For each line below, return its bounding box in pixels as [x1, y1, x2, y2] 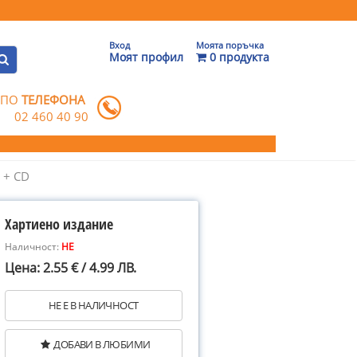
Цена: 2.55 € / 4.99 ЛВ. [5, 259, 136, 277]
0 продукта [206, 49, 269, 65]
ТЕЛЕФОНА [22, 92, 86, 108]
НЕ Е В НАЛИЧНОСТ [49, 298, 139, 312]
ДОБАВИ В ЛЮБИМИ [53, 337, 151, 351]
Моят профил [109, 49, 183, 65]
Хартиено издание [5, 214, 113, 233]
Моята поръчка [196, 39, 264, 51]
